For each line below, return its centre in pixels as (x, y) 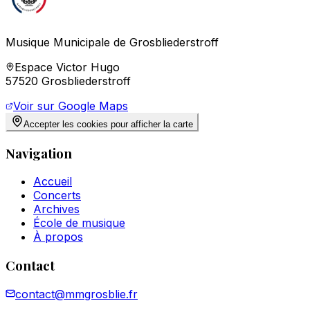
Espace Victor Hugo (67, 67)
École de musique (79, 223)
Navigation (39, 153)
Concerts (57, 195)
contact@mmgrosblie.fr (76, 294)
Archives (56, 209)
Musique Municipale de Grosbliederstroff (112, 42)
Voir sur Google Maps (71, 106)
